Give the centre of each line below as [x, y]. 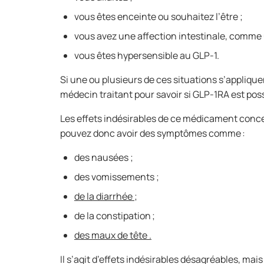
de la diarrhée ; [106, 196]
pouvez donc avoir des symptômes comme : [154, 133]
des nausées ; [105, 157]
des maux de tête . [113, 235]
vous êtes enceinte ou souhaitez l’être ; [159, 16]
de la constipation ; [115, 216]
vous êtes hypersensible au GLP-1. [148, 55]
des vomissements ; [118, 177]
